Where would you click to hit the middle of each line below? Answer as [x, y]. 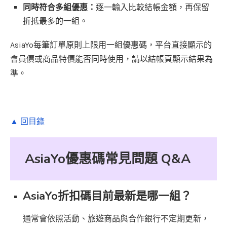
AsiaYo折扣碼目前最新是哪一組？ [107, 196]
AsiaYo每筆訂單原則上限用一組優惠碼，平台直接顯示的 [111, 45]
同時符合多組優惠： [59, 8]
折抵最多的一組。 [55, 21]
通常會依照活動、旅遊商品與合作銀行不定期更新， [116, 219]
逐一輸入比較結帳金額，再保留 [153, 8]
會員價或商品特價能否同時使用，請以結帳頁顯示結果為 [111, 59]
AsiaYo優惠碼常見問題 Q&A [108, 159]
